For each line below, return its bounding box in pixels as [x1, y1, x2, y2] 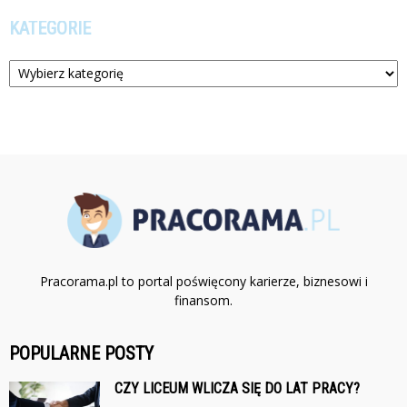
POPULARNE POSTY [9, 342, 154, 365]
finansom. [174, 292, 233, 310]
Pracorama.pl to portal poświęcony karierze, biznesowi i [39, 273, 368, 291]
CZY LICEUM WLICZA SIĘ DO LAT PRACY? [114, 380, 360, 398]
